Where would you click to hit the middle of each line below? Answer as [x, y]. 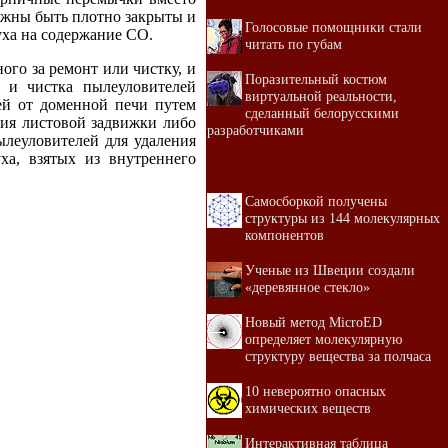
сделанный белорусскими [322, 113]
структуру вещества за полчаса [338, 356]
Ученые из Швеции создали [330, 270]
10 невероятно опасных [315, 391]
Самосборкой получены [316, 201]
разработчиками [255, 130]
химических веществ [308, 408]
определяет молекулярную [323, 339]
